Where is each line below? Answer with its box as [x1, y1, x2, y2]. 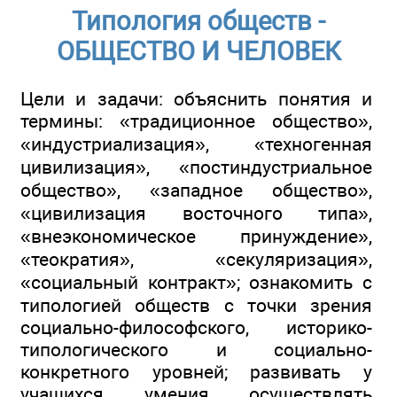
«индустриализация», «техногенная [20, 133, 372, 156]
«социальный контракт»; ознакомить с [20, 271, 372, 294]
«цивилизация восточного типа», [20, 202, 372, 225]
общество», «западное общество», [20, 179, 372, 202]
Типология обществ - [72, 6, 325, 37]
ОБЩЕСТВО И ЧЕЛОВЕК [56, 36, 341, 67]
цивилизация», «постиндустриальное [20, 156, 372, 179]
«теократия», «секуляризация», [20, 248, 372, 271]
